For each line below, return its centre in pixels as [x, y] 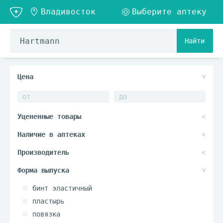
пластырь [48, 201]
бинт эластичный [62, 188]
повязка [46, 214]
